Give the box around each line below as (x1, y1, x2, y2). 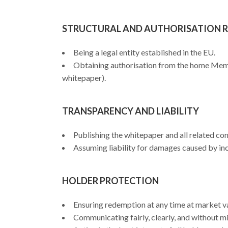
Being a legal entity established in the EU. (73, 47, 215, 57)
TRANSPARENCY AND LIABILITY (62, 105, 199, 117)
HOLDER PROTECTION (62, 175, 159, 186)
